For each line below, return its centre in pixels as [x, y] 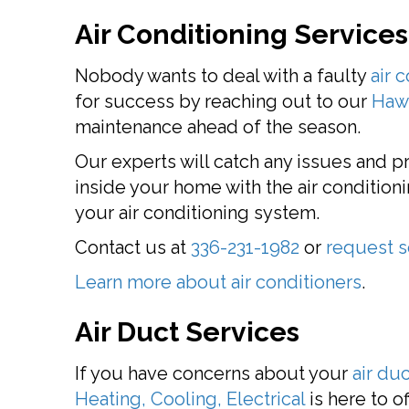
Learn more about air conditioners [218, 282]
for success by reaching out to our [223, 101]
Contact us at [133, 247]
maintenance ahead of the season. [218, 127]
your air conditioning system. [197, 213]
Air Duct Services [187, 332]
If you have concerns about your [214, 373]
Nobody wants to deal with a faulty [223, 76]
